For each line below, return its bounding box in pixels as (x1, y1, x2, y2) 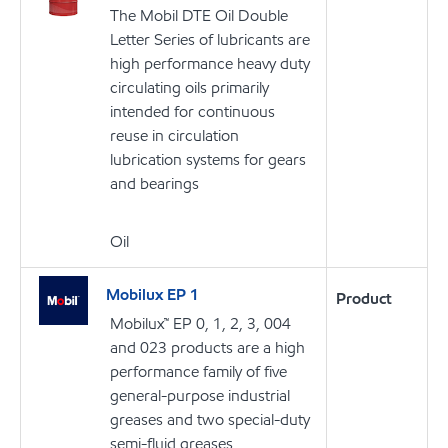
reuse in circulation (110, 125, 239, 147)
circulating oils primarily (110, 77, 269, 99)
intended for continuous (110, 101, 275, 123)
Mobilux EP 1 (106, 284, 199, 306)
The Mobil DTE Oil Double (110, 5, 288, 27)
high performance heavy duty (110, 53, 310, 75)
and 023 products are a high (110, 337, 305, 359)
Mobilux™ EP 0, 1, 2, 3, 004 (110, 313, 291, 335)
